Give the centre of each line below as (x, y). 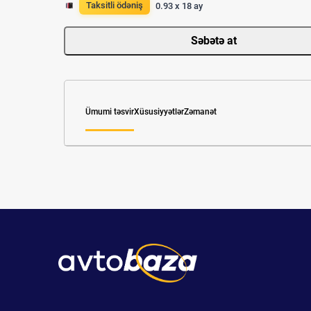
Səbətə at (214, 41)
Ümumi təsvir (110, 112)
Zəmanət (200, 112)
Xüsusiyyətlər (159, 112)
